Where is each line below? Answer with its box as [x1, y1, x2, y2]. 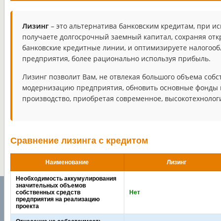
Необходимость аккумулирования [15, 175, 116, 183]
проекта [15, 203, 39, 210]
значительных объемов [15, 182, 86, 189]
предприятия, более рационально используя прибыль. [22, 54, 211, 64]
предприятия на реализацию [15, 196, 100, 203]
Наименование [45, 159, 89, 166]
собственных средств [15, 189, 80, 196]
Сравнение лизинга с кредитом [10, 136, 148, 146]
